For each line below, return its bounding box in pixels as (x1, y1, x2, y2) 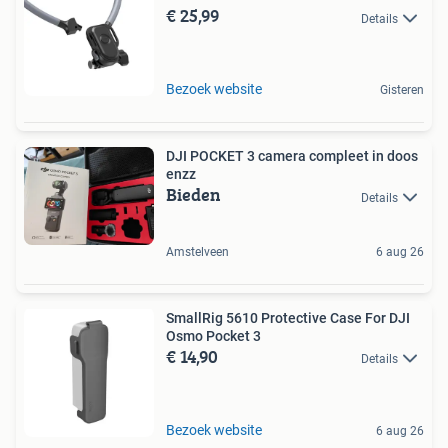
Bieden (166, 181, 221, 209)
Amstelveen (166, 244, 229, 259)
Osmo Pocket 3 (166, 327, 261, 344)
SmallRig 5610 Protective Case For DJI (166, 309, 410, 326)
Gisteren (380, 83, 424, 98)
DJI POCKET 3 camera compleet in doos (166, 148, 418, 165)
